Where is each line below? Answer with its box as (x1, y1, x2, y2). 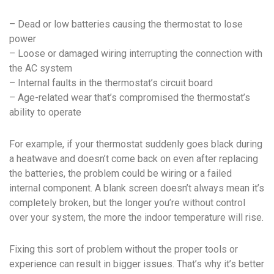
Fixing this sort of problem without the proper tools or (9, 243, 238, 256)
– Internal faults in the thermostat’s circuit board (9, 77, 213, 89)
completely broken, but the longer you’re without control (9, 197, 245, 209)
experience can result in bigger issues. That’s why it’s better (9, 258, 264, 270)
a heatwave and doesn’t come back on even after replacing (9, 153, 258, 165)
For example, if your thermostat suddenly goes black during (9, 138, 262, 150)
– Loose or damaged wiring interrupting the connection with (9, 48, 262, 60)
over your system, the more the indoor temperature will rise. (9, 212, 264, 224)
